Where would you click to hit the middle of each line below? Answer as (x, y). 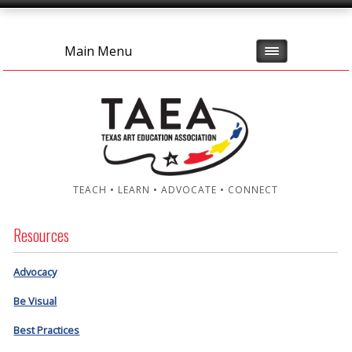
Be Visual (35, 301)
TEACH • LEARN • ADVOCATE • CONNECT (176, 190)
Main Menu (98, 51)
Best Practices (47, 330)
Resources (42, 235)
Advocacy (35, 272)
